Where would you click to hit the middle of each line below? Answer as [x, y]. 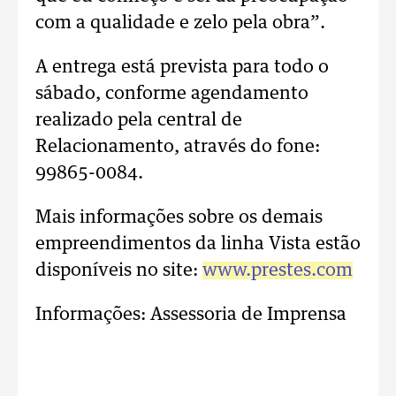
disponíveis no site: [119, 270]
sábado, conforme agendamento [172, 94]
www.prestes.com [278, 270]
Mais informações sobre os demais [179, 217]
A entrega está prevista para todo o [182, 67]
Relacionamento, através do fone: [178, 147]
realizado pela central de [139, 120]
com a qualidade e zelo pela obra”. [180, 23]
